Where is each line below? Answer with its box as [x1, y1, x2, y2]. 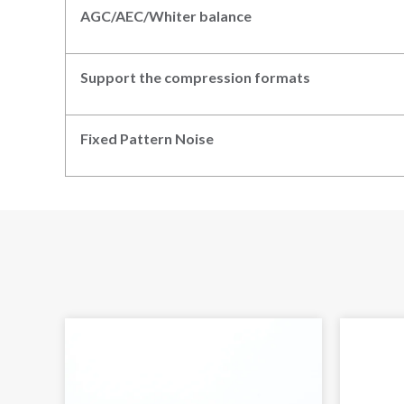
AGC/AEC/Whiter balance [80, 6, 252, 24]
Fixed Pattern [80, 129, 175, 147]
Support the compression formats [80, 68, 310, 86]
